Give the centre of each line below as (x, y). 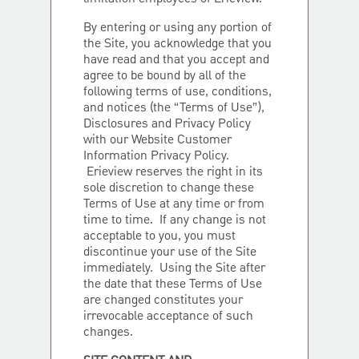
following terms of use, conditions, (177, 92)
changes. (110, 333)
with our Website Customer (157, 140)
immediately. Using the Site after (174, 268)
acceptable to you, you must (159, 236)
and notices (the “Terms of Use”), (174, 108)
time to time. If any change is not (175, 220)
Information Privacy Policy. (156, 156)
